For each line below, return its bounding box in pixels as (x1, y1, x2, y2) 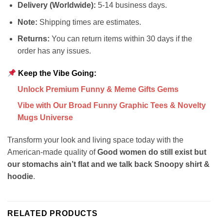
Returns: (17, 35, 50, 43)
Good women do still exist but (97, 148, 206, 157)
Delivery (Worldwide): (17, 1, 96, 10)
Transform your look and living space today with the (7, 136, 183, 145)
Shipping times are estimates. (37, 18, 141, 26)
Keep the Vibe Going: (16, 69, 97, 78)
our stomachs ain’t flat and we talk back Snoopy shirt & (7, 160, 210, 169)
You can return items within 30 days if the (49, 35, 192, 43)
